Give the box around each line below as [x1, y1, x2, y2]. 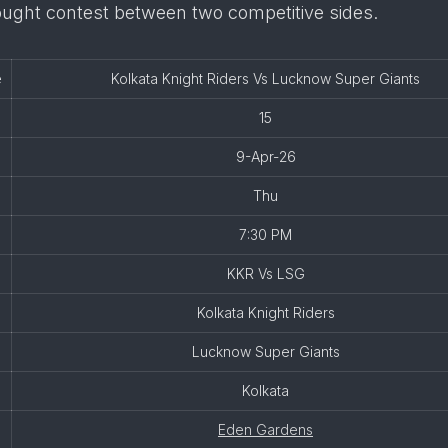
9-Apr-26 [235, 148, 296, 165]
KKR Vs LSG [226, 265, 305, 282]
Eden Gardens [218, 421, 313, 438]
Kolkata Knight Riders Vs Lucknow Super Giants [111, 70, 420, 87]
